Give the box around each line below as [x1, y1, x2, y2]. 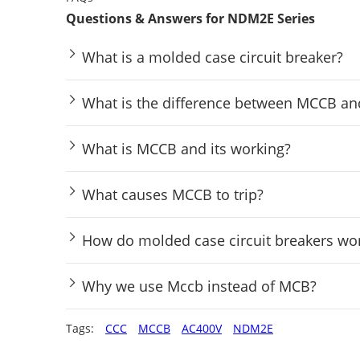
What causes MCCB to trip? [82, 184, 264, 204]
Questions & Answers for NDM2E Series [66, 9, 315, 27]
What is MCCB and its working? [82, 138, 291, 158]
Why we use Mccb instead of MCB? [82, 276, 317, 296]
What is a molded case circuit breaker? [82, 47, 343, 67]
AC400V [182, 320, 222, 336]
